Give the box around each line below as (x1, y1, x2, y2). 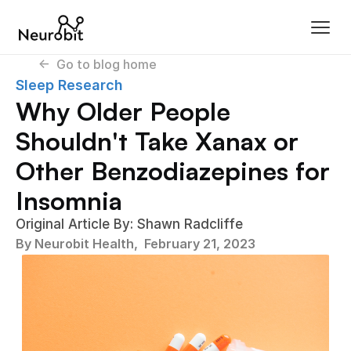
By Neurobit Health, (16, 236, 144, 251)
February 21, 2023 (144, 236, 255, 251)
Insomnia (16, 185, 122, 216)
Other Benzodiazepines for (16, 155, 330, 186)
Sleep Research (16, 77, 123, 93)
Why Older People (16, 96, 230, 127)
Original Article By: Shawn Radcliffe (16, 216, 243, 232)
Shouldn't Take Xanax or (16, 125, 299, 157)
